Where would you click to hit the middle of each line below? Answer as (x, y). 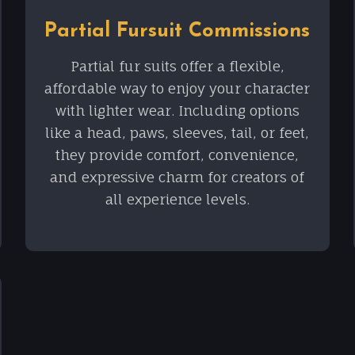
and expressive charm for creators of (177, 177)
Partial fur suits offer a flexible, (177, 67)
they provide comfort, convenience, (177, 155)
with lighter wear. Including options (177, 111)
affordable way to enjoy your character (177, 89)
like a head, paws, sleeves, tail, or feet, (177, 133)
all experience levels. (177, 200)
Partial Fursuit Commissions (177, 32)
